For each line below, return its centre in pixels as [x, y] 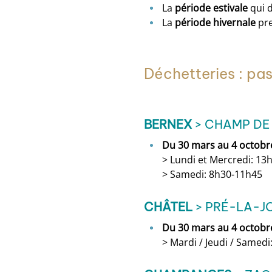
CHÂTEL [168, 207]
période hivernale [215, 22]
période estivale [211, 8]
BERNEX [168, 124]
